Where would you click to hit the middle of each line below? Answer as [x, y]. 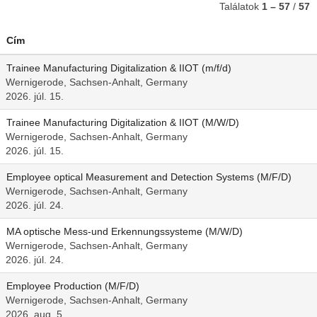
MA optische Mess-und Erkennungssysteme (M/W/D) [125, 231]
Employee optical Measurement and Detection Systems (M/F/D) [149, 177]
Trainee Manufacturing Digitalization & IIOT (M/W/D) [123, 122]
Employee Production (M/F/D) [73, 286]
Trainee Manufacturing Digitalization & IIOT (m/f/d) [119, 68]
